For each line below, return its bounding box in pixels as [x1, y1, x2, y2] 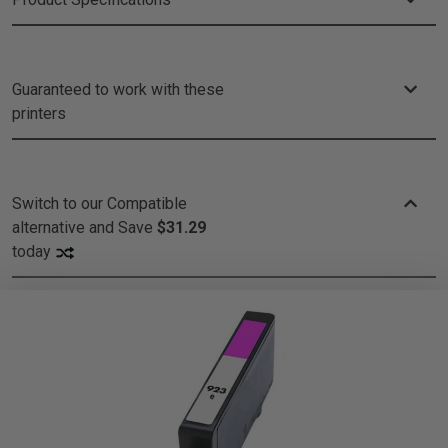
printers [12, 104, 66, 123]
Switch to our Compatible [12, 194, 187, 213]
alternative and [12, 218, 118, 237]
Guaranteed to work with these [12, 80, 224, 99]
